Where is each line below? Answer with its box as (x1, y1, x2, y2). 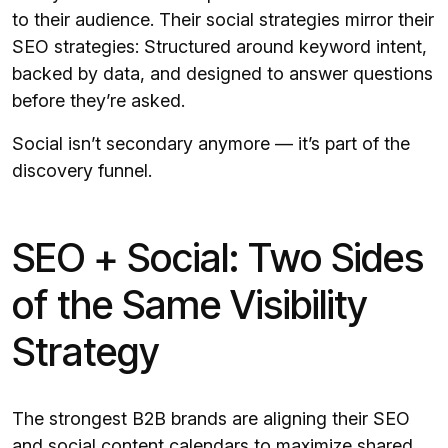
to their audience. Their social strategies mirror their (12, 9, 434, 31)
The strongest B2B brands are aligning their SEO (12, 408, 410, 430)
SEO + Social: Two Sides (12, 234, 424, 282)
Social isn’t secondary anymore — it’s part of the (12, 133, 410, 155)
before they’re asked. (12, 90, 185, 112)
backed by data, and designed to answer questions (12, 63, 433, 85)
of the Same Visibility (12, 281, 368, 329)
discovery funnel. (12, 160, 152, 182)
